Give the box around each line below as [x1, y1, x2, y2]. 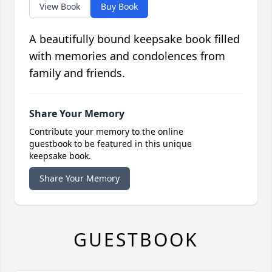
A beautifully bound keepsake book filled [29, 32, 240, 47]
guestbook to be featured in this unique [29, 138, 192, 150]
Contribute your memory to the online [29, 126, 183, 138]
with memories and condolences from [29, 49, 225, 64]
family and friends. [29, 66, 125, 81]
